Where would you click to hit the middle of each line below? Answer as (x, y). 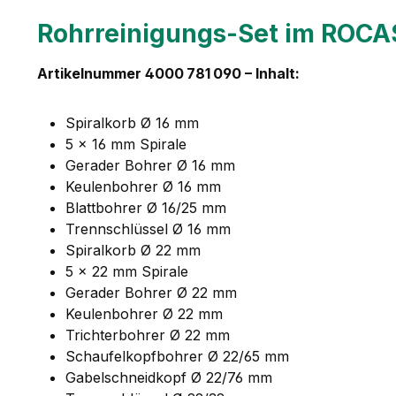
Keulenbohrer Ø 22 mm (144, 313)
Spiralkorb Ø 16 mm (132, 122)
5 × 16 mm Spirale (126, 144)
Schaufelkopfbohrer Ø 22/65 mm (177, 356)
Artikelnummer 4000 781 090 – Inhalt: (168, 73)
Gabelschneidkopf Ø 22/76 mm (169, 377)
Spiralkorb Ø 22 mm (133, 250)
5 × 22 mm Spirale (127, 271)
